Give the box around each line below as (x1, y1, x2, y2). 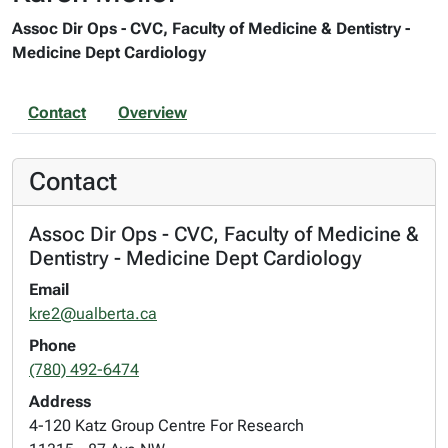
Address (29, 391, 91, 411)
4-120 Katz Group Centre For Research (29, 415, 304, 435)
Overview (118, 102, 187, 122)
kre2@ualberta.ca (29, 303, 157, 323)
